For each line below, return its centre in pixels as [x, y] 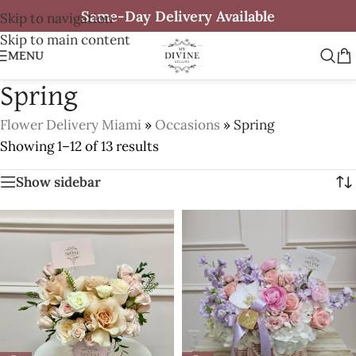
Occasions [188, 125]
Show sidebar [58, 182]
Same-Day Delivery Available [178, 16]
